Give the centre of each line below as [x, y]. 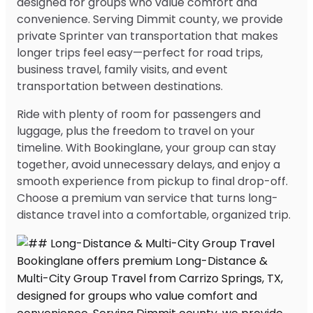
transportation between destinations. [120, 86]
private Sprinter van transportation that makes [147, 36]
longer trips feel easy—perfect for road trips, [140, 52]
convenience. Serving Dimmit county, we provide [150, 19]
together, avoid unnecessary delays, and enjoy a [148, 164]
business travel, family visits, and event [122, 69]
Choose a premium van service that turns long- [147, 198]
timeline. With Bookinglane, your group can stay [146, 147]
